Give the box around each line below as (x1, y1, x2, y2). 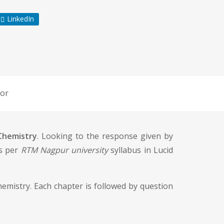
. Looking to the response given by (36, 130, 173, 141)
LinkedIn (7, 13, 34, 23)
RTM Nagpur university (20, 144, 108, 155)
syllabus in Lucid (108, 144, 173, 155)
